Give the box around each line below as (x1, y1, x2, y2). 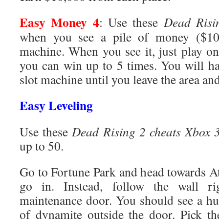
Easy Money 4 (20, 13, 99, 31)
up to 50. (20, 137, 64, 154)
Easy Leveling (20, 96, 93, 114)
